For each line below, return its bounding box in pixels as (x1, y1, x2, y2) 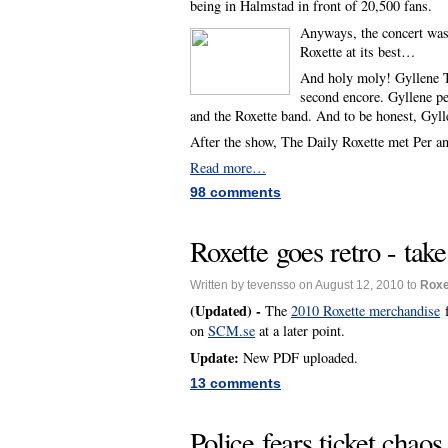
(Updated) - (190, 299, 265, 321)
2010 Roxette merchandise (291, 300, 440, 320)
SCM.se (208, 320, 255, 340)
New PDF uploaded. (239, 347, 358, 367)
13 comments (190, 374, 281, 391)
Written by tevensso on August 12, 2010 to (190, 278, 420, 293)
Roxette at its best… (300, 41, 420, 61)
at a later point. (255, 320, 345, 340)
